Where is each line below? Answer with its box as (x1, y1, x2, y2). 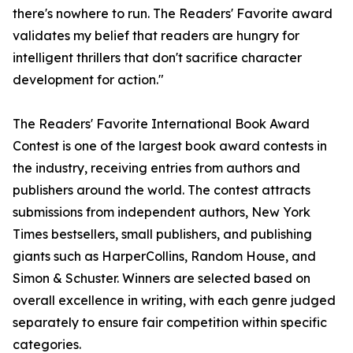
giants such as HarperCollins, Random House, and (13, 248, 316, 265)
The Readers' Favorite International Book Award (13, 116, 310, 132)
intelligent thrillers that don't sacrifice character (13, 50, 302, 66)
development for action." (13, 72, 164, 88)
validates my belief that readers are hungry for (13, 28, 299, 44)
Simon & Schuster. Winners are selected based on (13, 270, 310, 287)
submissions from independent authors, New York (13, 204, 310, 221)
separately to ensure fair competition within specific (13, 314, 327, 331)
